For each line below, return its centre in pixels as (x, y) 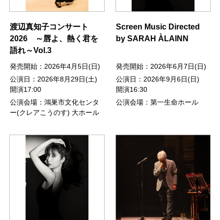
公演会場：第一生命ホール (157, 102)
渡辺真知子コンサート (49, 27)
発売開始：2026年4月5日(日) (55, 67)
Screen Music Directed (158, 27)
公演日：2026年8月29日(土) (54, 79)
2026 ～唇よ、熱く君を (54, 39)
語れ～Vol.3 (31, 51)
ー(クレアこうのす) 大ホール (55, 113)
